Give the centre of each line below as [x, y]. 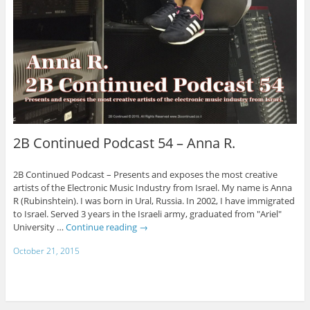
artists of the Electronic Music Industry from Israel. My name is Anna [152, 188]
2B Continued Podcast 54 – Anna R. [124, 143]
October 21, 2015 [46, 250]
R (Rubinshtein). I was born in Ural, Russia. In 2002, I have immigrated [154, 201]
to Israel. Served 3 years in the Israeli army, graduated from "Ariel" [147, 214]
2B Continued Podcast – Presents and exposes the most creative [145, 175]
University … [39, 227]
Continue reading [102, 227]
